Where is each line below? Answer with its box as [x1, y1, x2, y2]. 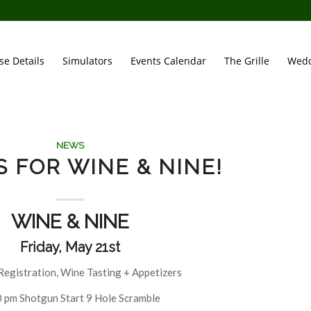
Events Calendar [131, 54, 207, 67]
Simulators [62, 54, 113, 67]
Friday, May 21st [20, 239, 121, 255]
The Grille [224, 54, 270, 67]
